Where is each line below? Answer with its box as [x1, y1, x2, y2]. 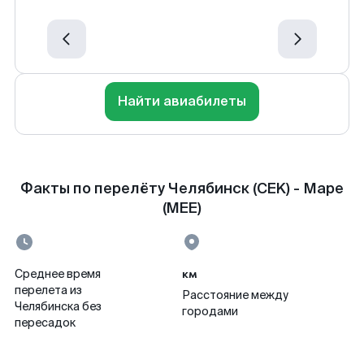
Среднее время [15, 266, 101, 281]
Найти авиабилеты [118, 93, 246, 110]
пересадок [15, 315, 76, 330]
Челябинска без [15, 299, 102, 314]
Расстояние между [182, 288, 288, 302]
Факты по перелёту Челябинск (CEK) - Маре [20, 179, 344, 198]
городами [182, 304, 238, 318]
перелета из [15, 283, 82, 297]
